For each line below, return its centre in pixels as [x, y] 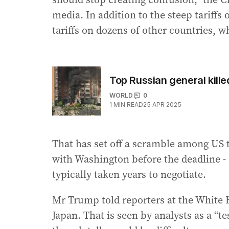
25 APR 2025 [162, 105]
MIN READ [128, 105]
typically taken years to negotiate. [129, 175]
